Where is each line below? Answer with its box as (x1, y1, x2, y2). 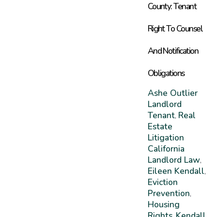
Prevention (147, 187, 190, 199)
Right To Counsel (147, 22, 203, 34)
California (147, 142, 185, 155)
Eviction (147, 176, 178, 188)
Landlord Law (147, 154, 200, 166)
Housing (147, 198, 180, 210)
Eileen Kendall (147, 165, 204, 177)
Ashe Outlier (147, 87, 198, 99)
